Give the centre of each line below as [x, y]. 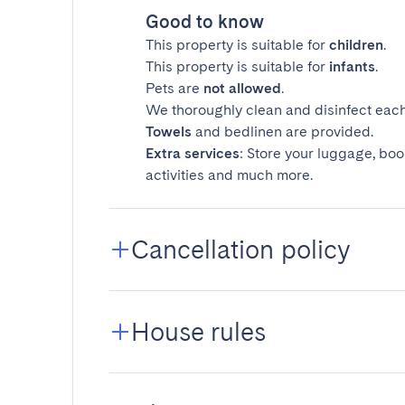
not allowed [242, 88]
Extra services [193, 153]
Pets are [174, 88]
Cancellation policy [240, 250]
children [356, 45]
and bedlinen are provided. [283, 132]
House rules [198, 332]
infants [352, 66]
